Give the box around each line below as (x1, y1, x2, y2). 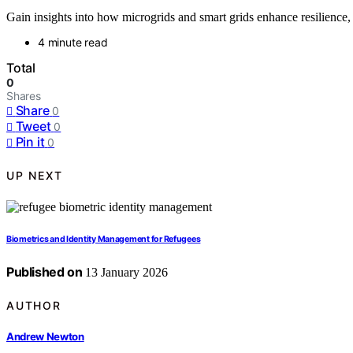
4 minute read (38, 35, 108, 50)
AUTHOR (6, 298, 61, 312)
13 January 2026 (82, 266, 169, 280)
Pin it (15, 134, 45, 150)
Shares (6, 89, 41, 103)
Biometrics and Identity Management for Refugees (6, 234, 201, 245)
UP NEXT (6, 168, 63, 182)
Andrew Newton (6, 329, 84, 343)
